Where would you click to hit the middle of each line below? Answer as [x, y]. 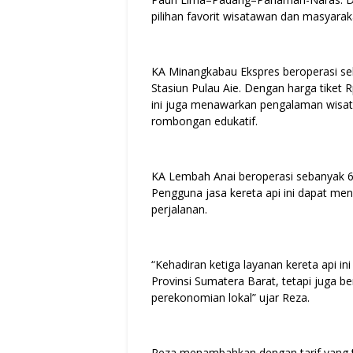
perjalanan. [179, 210]
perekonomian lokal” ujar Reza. [230, 298]
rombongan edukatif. [204, 121]
